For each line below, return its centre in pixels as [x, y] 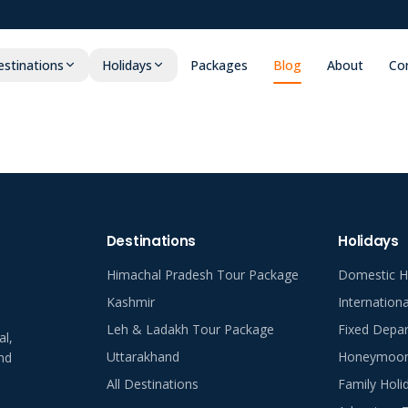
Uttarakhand [143, 357]
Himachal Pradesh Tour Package [202, 275]
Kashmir [130, 302]
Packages [219, 65]
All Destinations [152, 384]
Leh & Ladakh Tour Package [190, 329]
